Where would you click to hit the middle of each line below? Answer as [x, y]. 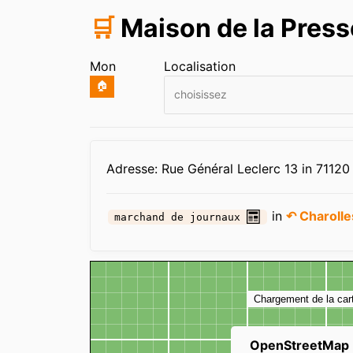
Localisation [200, 66]
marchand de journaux [177, 217]
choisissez [200, 94]
